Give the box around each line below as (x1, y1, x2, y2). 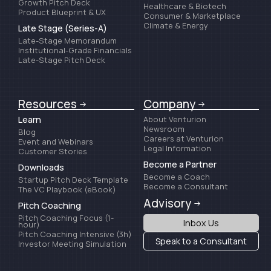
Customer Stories (18, 145, 87, 157)
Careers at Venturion (143, 132, 224, 144)
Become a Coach (143, 171, 210, 182)
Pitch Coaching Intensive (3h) (18, 228, 132, 240)
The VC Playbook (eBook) (18, 183, 116, 195)
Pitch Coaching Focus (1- (18, 212, 114, 223)
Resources (18, 96, 77, 112)
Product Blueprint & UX (18, 6, 106, 18)
